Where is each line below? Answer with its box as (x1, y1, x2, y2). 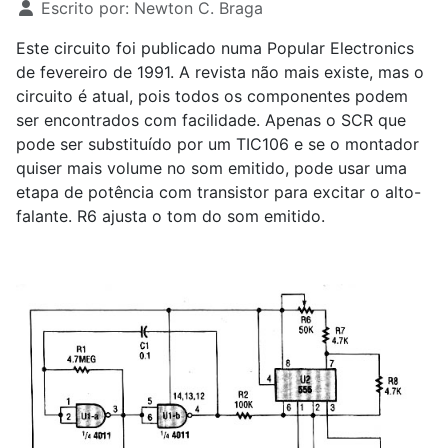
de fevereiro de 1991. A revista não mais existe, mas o (16, 62, 424, 82)
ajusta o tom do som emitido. (97, 206, 325, 226)
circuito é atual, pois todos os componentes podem (16, 86, 408, 106)
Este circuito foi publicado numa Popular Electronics (16, 38, 414, 58)
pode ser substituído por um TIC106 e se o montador (16, 134, 419, 154)
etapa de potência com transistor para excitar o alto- (16, 182, 421, 202)
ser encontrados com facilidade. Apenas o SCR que (16, 110, 406, 130)
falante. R (16, 206, 87, 226)
